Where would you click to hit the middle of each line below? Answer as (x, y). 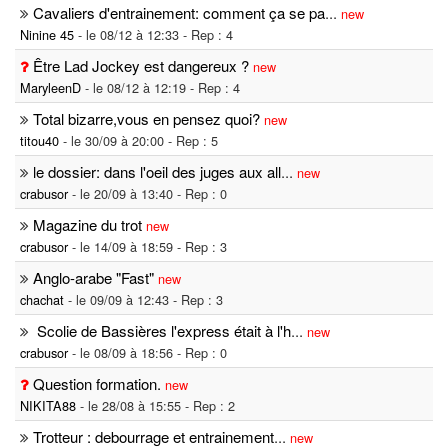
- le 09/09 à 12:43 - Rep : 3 (143, 300)
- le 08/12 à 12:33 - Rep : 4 (153, 35)
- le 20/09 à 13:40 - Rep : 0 (147, 194)
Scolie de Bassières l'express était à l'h (162, 331)
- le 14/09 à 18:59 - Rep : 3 (147, 247)
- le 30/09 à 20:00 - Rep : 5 (138, 141)
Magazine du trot (87, 225)
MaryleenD (50, 88)
